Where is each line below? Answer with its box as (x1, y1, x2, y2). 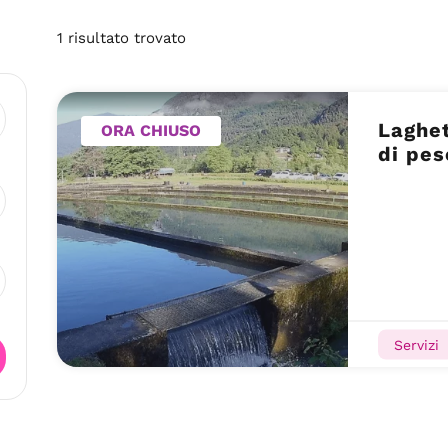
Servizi (393, 336, 439, 352)
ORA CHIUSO (101, 121, 202, 140)
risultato (68, 28, 130, 47)
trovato (129, 28, 187, 47)
